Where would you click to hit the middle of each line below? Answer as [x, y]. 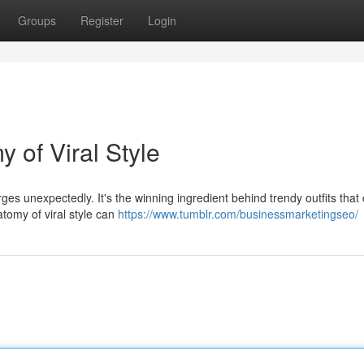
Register [102, 20]
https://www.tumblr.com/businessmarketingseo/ [238, 214]
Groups [37, 20]
